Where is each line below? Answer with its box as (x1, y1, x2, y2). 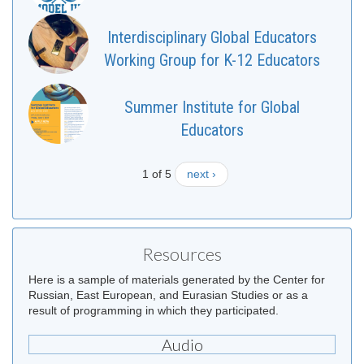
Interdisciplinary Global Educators (106, 28, 317, 48)
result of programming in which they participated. (28, 304, 279, 318)
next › (187, 167, 216, 181)
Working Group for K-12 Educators (103, 50, 320, 71)
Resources (142, 243, 222, 266)
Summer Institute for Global (123, 97, 300, 118)
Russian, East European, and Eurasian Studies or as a (28, 288, 308, 302)
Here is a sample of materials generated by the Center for (28, 273, 325, 287)
